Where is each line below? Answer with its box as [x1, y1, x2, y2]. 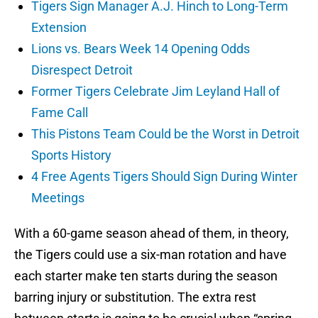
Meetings [31, 190, 84, 206]
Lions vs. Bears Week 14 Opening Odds [31, 41, 250, 57]
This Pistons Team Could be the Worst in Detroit [31, 126, 300, 142]
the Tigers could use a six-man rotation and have [14, 247, 287, 263]
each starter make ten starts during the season [14, 268, 278, 284]
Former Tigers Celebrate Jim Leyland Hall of [31, 84, 280, 99]
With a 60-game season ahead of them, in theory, [14, 226, 289, 241]
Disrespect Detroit [31, 62, 133, 78]
